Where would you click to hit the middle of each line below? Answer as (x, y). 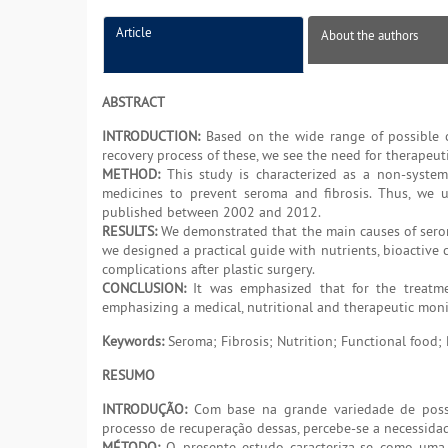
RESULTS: (129, 231)
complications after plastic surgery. (208, 269)
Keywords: (133, 341)
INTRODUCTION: (151, 136)
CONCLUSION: (144, 288)
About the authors (369, 35)
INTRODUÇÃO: (144, 409)
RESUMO (128, 375)
